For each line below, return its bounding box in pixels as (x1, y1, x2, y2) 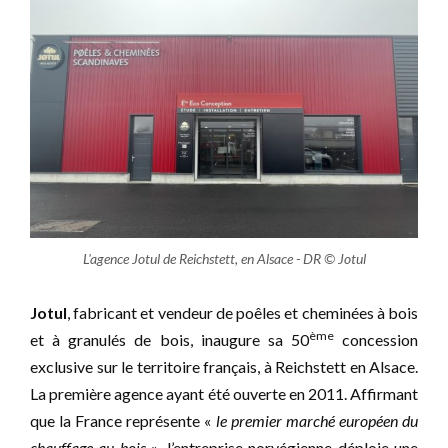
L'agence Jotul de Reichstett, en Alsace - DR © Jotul (82, 249, 366, 267)
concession (333, 329, 418, 349)
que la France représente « (30, 410, 216, 430)
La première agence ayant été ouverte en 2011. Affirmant (30, 383, 418, 403)
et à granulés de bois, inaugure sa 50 (30, 329, 309, 349)
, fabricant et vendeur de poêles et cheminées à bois (67, 302, 418, 322)
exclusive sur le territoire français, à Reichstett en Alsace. (30, 356, 418, 376)
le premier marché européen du (215, 410, 419, 430)
